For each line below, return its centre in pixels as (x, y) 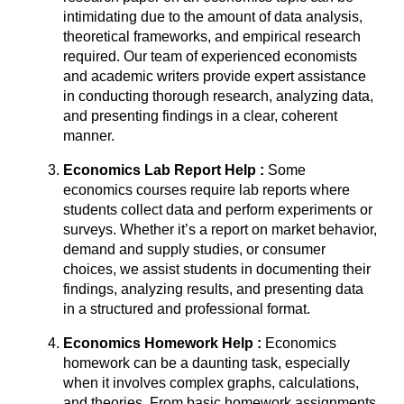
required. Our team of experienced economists (210, 56)
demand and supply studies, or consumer (194, 249)
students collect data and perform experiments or (218, 210)
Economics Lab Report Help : (165, 170)
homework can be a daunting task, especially (207, 363)
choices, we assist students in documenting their (217, 269)
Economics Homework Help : (164, 343)
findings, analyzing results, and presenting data (213, 289)
